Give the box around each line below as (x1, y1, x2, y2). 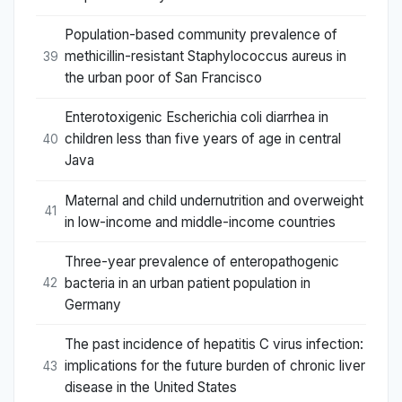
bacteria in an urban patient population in (65, 274, 310, 292)
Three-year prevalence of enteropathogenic (65, 252, 339, 270)
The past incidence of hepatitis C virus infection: (65, 336, 363, 354)
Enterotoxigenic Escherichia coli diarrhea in (65, 109, 328, 127)
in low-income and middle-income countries (65, 213, 336, 231)
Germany (65, 295, 121, 313)
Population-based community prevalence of (65, 26, 337, 44)
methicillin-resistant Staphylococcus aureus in (65, 48, 346, 66)
